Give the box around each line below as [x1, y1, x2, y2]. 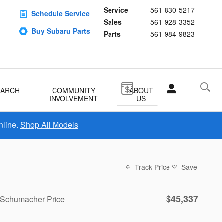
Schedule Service [31, 8, 90, 18]
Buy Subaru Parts [31, 26, 90, 36]
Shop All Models [20, 119, 78, 130]
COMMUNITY [52, 85, 95, 95]
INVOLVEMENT [49, 93, 98, 103]
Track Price [135, 162, 170, 172]
